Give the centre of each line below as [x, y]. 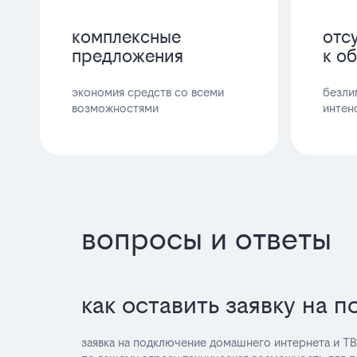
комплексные [126, 36]
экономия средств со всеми [148, 92]
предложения [127, 55]
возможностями [115, 108]
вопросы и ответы [206, 239]
